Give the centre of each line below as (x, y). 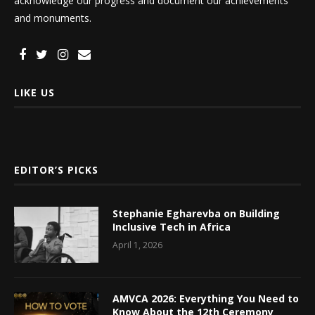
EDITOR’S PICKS (56, 169)
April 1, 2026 (137, 245)
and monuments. (53, 18)
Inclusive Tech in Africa (172, 226)
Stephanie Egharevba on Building (196, 213)
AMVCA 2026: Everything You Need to (206, 298)
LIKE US (34, 92)
